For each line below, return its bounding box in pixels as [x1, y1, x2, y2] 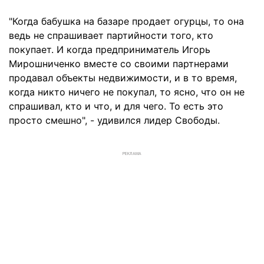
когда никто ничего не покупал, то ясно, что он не [9, 86, 245, 98]
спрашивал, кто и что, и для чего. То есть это [9, 100, 223, 112]
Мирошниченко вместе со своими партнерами [9, 58, 229, 70]
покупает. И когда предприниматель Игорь [9, 44, 210, 55]
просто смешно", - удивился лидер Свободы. [9, 114, 220, 126]
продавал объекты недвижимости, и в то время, [9, 72, 237, 84]
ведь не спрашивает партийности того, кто [9, 29, 213, 41]
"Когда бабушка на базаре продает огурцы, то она [9, 15, 244, 27]
